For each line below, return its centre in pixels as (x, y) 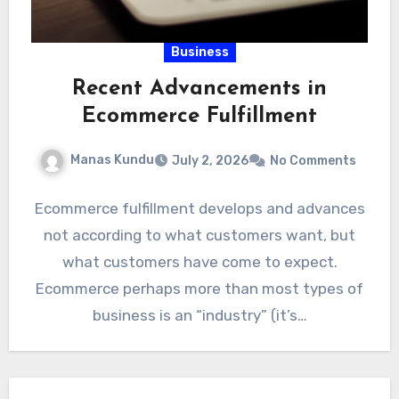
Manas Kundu (112, 159)
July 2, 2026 (210, 160)
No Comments (313, 160)
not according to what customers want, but (199, 235)
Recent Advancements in (199, 89)
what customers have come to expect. (199, 261)
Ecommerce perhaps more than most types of (199, 288)
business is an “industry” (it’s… (199, 315)
